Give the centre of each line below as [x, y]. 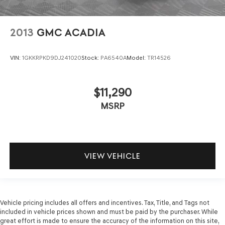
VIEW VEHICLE [113, 156]
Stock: [91, 58]
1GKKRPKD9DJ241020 [52, 58]
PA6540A [114, 58]
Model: [137, 58]
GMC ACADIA [71, 33]
